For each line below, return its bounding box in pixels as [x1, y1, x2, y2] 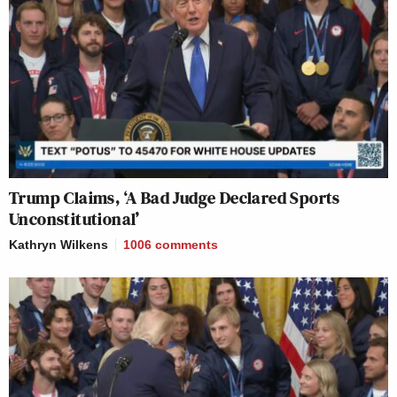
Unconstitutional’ [9, 206, 140, 231]
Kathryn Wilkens [9, 237, 108, 252]
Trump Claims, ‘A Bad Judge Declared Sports [9, 184, 340, 210]
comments [155, 237, 218, 252]
